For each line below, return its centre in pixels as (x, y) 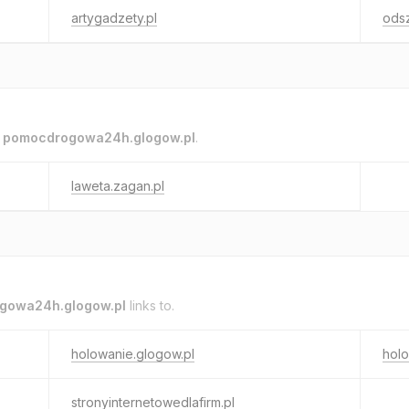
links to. (150, 305)
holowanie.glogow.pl (133, 354)
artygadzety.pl (114, 18)
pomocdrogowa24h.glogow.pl (99, 137)
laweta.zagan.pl (118, 186)
